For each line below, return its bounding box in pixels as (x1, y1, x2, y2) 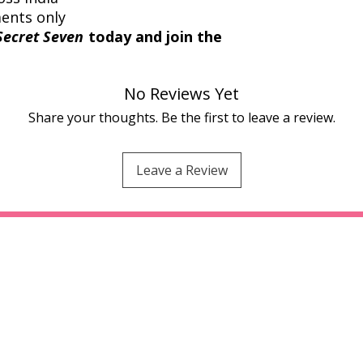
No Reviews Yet (124, 82, 239, 105)
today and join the (84, 26, 222, 46)
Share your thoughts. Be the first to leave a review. (28, 108, 335, 126)
